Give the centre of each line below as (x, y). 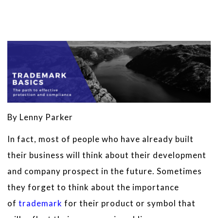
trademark (40, 203)
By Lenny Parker (40, 117)
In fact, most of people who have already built (100, 139)
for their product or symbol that (129, 203)
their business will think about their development (107, 155)
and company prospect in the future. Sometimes (105, 171)
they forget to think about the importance (93, 187)
